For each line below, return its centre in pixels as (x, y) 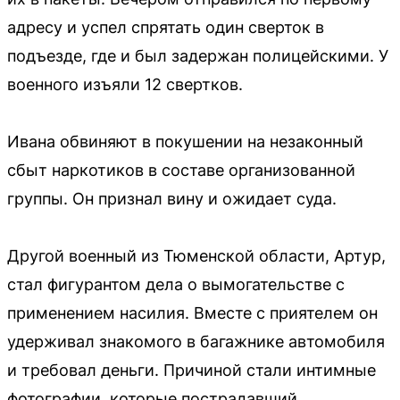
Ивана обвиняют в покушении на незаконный (185, 141)
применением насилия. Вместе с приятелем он (192, 312)
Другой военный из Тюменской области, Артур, (196, 255)
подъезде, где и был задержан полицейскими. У (198, 55)
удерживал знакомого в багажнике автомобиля (196, 341)
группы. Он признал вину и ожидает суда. (172, 198)
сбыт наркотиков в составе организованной (181, 170)
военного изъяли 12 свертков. (125, 84)
